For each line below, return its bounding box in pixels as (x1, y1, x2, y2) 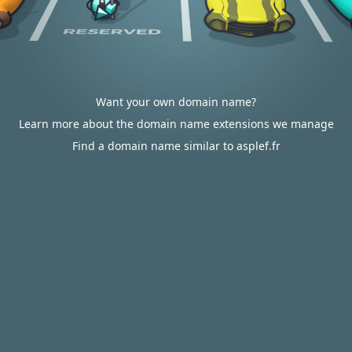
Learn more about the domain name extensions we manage (18, 116, 334, 131)
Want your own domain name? (96, 94, 256, 109)
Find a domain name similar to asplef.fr (71, 138, 280, 153)
